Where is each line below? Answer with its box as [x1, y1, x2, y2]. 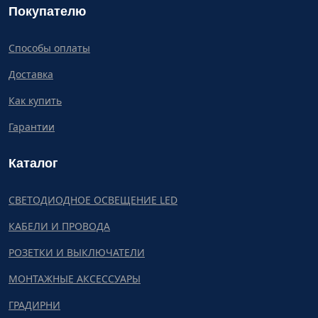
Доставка [9, 67, 53, 81]
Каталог [9, 156, 58, 170]
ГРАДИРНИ [9, 298, 60, 312]
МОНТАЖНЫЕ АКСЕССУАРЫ [9, 272, 141, 285]
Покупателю [9, 4, 86, 18]
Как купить [9, 94, 62, 107]
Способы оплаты [9, 41, 90, 55]
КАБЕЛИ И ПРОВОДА [9, 219, 110, 233]
